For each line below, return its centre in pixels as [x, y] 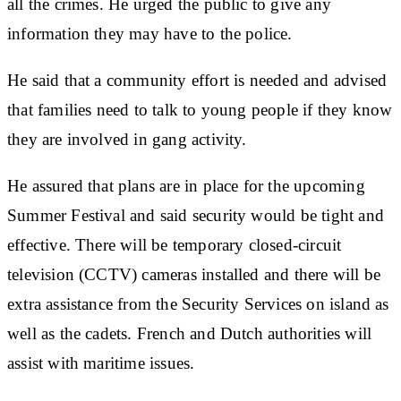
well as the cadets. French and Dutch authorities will [190, 333]
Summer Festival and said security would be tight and [196, 215]
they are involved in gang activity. [127, 139]
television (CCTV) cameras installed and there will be [194, 274]
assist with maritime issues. [101, 363]
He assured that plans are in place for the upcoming [186, 185]
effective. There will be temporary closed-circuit [175, 244]
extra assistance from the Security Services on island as [198, 303]
